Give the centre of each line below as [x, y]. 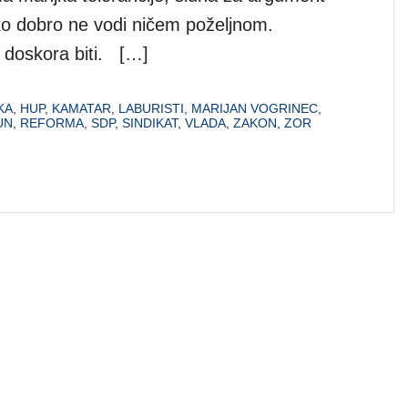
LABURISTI [151, 108]
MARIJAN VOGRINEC [255, 108]
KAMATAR [82, 108]
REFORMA [52, 122]
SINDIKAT [150, 122]
